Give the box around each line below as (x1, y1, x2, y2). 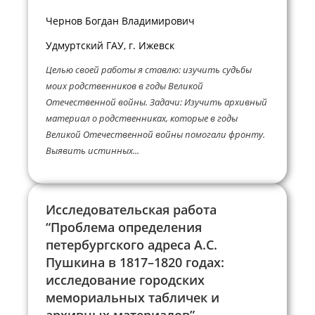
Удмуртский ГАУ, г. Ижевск (46, 39, 174, 53)
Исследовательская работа (46, 200, 217, 218)
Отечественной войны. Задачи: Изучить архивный (46, 95, 267, 108)
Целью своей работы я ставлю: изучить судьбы (46, 63, 252, 76)
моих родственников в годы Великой (46, 79, 203, 92)
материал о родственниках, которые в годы (46, 111, 238, 124)
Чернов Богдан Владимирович (46, 13, 195, 27)
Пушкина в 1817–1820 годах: (46, 253, 224, 271)
